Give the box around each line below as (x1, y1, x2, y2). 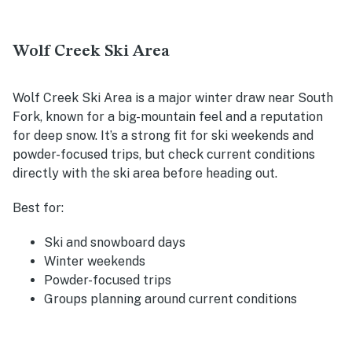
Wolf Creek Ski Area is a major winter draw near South (13, 90, 333, 105)
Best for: (13, 200, 64, 215)
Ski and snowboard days (44, 234, 185, 250)
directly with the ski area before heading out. (13, 165, 277, 181)
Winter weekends (44, 253, 145, 269)
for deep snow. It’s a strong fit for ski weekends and (13, 127, 313, 143)
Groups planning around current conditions (44, 291, 297, 306)
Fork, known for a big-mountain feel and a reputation (13, 108, 323, 124)
